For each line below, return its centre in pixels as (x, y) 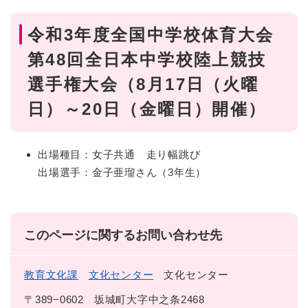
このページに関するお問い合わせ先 (123, 235)
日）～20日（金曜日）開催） (147, 109)
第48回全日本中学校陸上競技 (147, 60)
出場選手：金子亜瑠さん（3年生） (122, 173)
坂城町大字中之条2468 (149, 300)
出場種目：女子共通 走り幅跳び (119, 155)
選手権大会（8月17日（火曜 (143, 85)
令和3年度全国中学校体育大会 (154, 35)
